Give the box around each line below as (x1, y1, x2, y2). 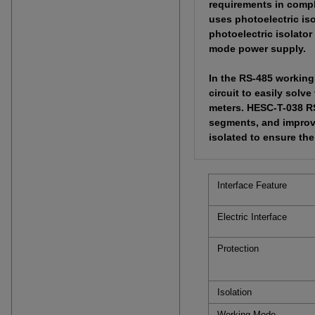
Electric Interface (217, 212, 287, 222)
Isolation (217, 287, 252, 297)
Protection (217, 243, 259, 254)
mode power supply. (209, 43, 306, 54)
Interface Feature (217, 180, 287, 191)
